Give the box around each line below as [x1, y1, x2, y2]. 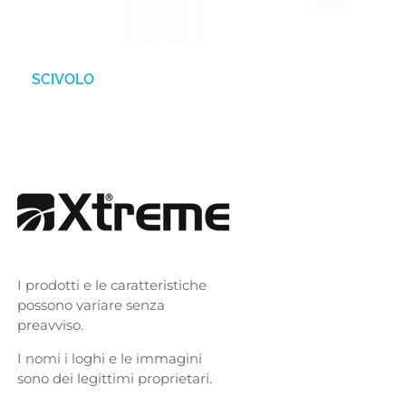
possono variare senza [16, 295, 165, 314]
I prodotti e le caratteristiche [16, 275, 207, 294]
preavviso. [16, 315, 83, 333]
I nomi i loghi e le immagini [16, 349, 202, 367]
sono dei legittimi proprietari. [16, 369, 212, 387]
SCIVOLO [32, 70, 94, 88]
